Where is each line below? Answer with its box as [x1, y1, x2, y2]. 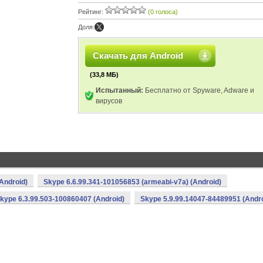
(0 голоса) [148, 8, 178, 15]
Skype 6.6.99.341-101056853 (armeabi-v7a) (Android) [43, 178, 221, 186]
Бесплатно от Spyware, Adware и [143, 86, 254, 95]
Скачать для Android [93, 50, 183, 60]
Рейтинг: [78, 8, 105, 15]
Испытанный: [96, 86, 143, 95]
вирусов [96, 97, 122, 105]
